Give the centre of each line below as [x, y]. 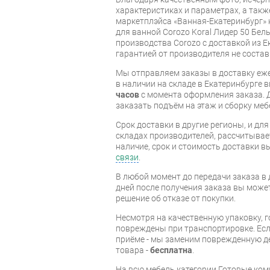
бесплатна [171, 250]
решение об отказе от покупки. [176, 198]
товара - [133, 250]
